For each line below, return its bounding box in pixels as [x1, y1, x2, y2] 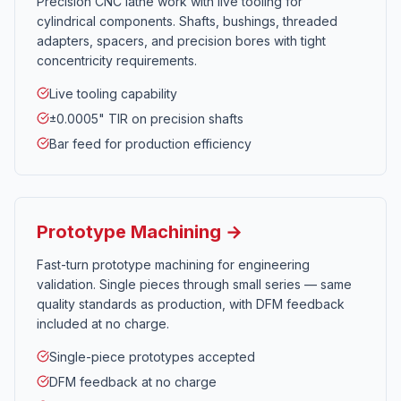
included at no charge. [37, 316, 169, 331]
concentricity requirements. [37, 53, 197, 68]
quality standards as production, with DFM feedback [37, 296, 345, 311]
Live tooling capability [49, 86, 177, 101]
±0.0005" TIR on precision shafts [49, 111, 243, 126]
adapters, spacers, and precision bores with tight [37, 33, 326, 48]
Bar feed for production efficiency [49, 136, 252, 151]
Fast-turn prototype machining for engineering [37, 257, 310, 272]
